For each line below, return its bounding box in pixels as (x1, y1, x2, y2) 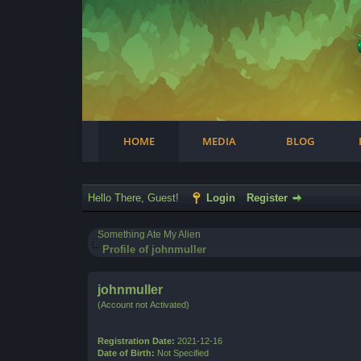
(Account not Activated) (98, 300, 190, 309)
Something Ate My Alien (98, 229, 201, 240)
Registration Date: (98, 336, 176, 346)
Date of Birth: (98, 348, 156, 358)
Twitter (98, 29, 132, 44)
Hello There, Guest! (88, 192, 182, 204)
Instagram (164, 29, 214, 44)
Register (247, 192, 288, 204)
